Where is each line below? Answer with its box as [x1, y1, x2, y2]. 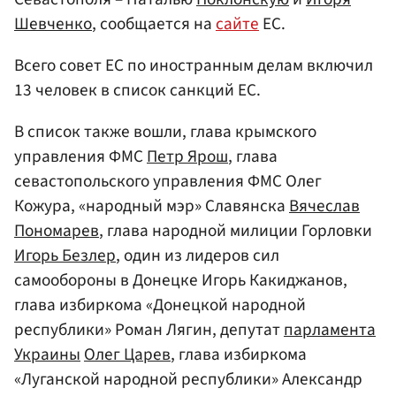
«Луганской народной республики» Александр [14, 367, 362, 392]
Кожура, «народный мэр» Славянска [14, 194, 289, 219]
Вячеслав [289, 194, 360, 219]
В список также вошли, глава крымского [14, 119, 316, 145]
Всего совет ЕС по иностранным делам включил [14, 53, 373, 79]
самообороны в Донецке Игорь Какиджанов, [14, 268, 347, 293]
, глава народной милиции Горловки [99, 218, 372, 244]
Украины [14, 342, 80, 368]
